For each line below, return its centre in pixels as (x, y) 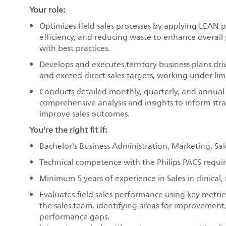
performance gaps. (74, 217)
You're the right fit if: (68, 130)
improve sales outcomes (83, 114)
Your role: (47, 10)
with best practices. (75, 48)
